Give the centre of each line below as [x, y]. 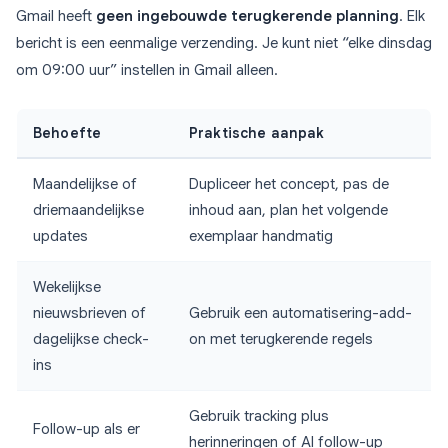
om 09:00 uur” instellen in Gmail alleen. [147, 70]
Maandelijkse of [85, 184]
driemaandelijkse [88, 210]
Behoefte [67, 133]
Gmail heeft [56, 16]
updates [60, 236]
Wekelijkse [67, 287]
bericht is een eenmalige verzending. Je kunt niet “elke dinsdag [224, 43]
